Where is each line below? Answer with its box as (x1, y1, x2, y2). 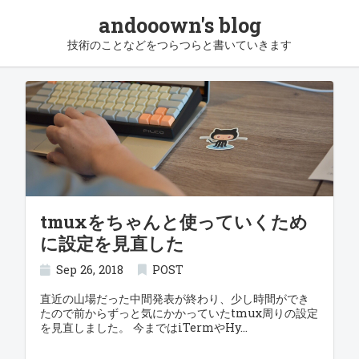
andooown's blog (98, 12, 261, 38)
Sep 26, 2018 (56, 262, 124, 277)
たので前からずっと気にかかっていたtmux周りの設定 (39, 305, 318, 321)
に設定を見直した (39, 232, 184, 255)
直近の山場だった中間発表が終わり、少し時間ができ (39, 291, 309, 306)
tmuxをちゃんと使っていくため (39, 210, 308, 233)
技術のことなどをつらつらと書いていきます (67, 37, 292, 52)
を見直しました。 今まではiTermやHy (39, 320, 240, 335)
